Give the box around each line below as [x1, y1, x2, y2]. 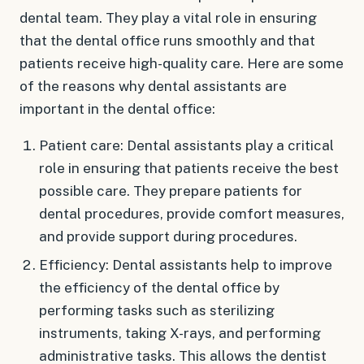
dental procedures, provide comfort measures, [38, 206, 344, 222]
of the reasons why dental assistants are [19, 78, 287, 94]
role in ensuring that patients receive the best [38, 160, 339, 176]
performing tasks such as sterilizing [38, 301, 275, 318]
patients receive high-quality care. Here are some [19, 55, 344, 71]
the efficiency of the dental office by [38, 279, 279, 296]
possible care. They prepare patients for [38, 183, 302, 199]
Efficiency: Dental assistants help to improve [38, 256, 332, 273]
